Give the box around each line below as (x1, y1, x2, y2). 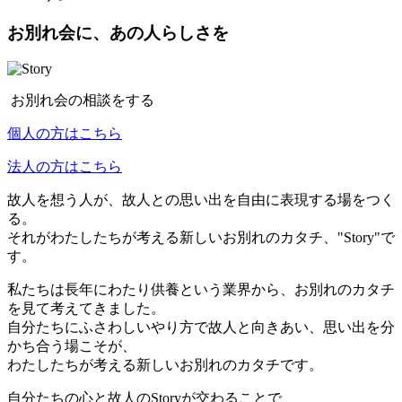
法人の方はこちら (7, 159, 122, 175)
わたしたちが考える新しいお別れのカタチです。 (7, 357, 323, 373)
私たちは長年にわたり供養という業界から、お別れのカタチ (7, 282, 395, 298)
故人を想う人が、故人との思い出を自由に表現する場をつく (7, 192, 395, 208)
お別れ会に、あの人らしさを (7, 22, 229, 42)
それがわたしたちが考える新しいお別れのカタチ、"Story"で (7, 230, 395, 246)
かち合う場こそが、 (7, 338, 136, 354)
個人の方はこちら (7, 126, 122, 142)
